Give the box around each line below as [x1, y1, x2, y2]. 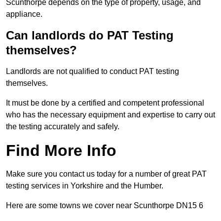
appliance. [6, 10, 42, 19]
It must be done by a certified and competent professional [6, 99, 204, 108]
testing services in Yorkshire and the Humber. [6, 182, 163, 190]
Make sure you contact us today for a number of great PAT [6, 170, 207, 179]
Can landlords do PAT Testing [6, 29, 174, 42]
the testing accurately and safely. [6, 122, 119, 131]
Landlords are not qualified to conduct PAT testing [6, 67, 179, 76]
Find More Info [6, 142, 116, 160]
